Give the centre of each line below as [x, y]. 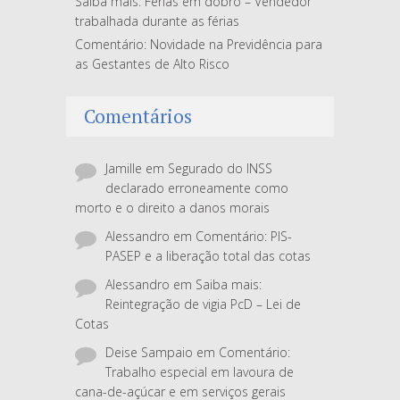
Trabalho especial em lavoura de [200, 372]
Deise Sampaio [149, 353]
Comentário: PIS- [244, 237]
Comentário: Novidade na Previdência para [199, 45]
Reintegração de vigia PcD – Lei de [203, 304]
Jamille [124, 169]
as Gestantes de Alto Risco [152, 64]
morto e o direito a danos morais [172, 208]
